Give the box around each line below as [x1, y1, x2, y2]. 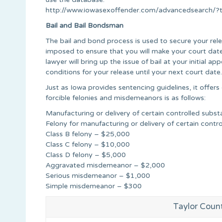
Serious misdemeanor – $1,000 [46, 171, 150, 180]
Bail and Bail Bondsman [46, 21, 123, 30]
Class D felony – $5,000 [46, 150, 126, 159]
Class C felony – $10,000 [46, 140, 130, 149]
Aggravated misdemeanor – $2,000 [46, 161, 165, 169]
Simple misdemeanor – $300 [46, 181, 142, 190]
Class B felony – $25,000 [46, 129, 130, 138]
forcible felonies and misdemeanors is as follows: [46, 93, 206, 102]
